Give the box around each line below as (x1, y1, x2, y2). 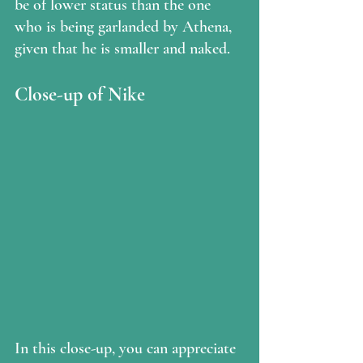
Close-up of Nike (15, 83, 145, 107)
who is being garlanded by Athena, (15, 17, 236, 37)
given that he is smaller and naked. (15, 39, 230, 59)
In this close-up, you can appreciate (15, 339, 240, 358)
